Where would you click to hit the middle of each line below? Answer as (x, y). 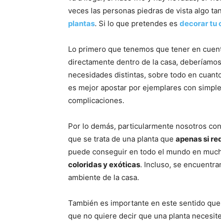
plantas (81, 23)
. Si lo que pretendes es (137, 23)
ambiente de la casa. (104, 177)
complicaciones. (96, 100)
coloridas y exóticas (104, 164)
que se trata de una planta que (122, 139)
